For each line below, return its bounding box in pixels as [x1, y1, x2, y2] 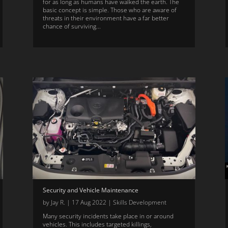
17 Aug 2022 [71, 198, 106, 207]
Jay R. [50, 198, 65, 207]
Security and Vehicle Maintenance [42, 186, 138, 195]
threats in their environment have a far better [42, 14, 169, 23]
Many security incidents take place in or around [42, 212, 174, 221]
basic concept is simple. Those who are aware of [42, 6, 177, 15]
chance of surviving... [42, 22, 101, 31]
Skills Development [112, 198, 166, 207]
